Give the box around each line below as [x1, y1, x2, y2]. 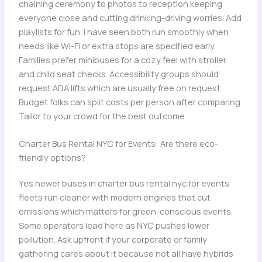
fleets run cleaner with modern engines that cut [18, 191, 211, 204]
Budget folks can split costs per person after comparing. [18, 95, 242, 108]
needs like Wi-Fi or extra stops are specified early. [18, 39, 216, 51]
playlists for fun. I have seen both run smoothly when [18, 25, 229, 37]
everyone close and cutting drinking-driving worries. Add [18, 11, 242, 23]
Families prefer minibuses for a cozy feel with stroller [18, 53, 226, 65]
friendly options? [18, 151, 86, 164]
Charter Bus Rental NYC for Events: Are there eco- [18, 137, 218, 150]
